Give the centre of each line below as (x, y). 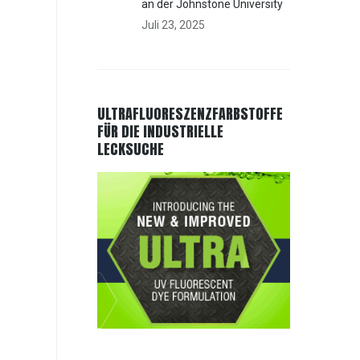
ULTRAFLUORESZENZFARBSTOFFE (190, 113)
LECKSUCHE (131, 149)
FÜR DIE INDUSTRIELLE (161, 131)
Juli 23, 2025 (174, 25)
